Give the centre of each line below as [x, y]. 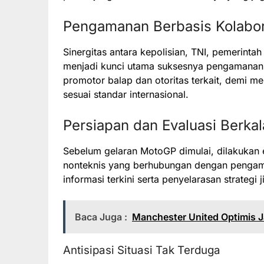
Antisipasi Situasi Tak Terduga [142, 250]
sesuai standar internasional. [126, 95]
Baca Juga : [101, 217]
